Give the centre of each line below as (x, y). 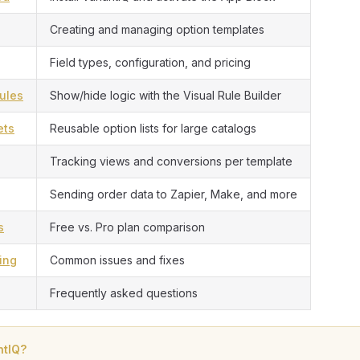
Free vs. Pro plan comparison (127, 227)
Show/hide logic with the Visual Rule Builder (166, 95)
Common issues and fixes (117, 260)
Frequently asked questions (124, 293)
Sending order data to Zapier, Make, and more (174, 194)
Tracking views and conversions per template (171, 161)
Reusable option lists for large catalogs (153, 128)
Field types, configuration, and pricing (150, 62)
